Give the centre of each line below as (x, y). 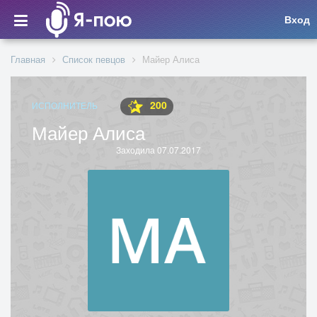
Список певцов (94, 59)
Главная (28, 59)
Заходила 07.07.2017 (158, 150)
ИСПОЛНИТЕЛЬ (65, 105)
